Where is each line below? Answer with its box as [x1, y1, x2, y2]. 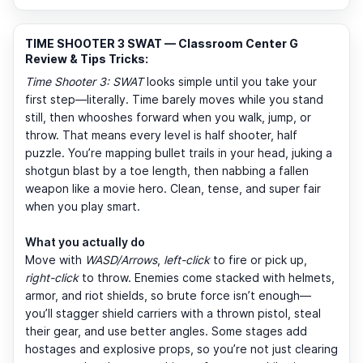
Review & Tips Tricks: [25, 51, 148, 66]
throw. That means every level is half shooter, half [25, 127, 297, 142]
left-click [164, 252, 210, 267]
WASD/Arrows [85, 252, 157, 267]
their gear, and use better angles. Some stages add [25, 323, 307, 338]
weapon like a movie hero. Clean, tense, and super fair [25, 181, 321, 195]
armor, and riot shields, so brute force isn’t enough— [25, 288, 311, 302]
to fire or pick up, [210, 252, 307, 267]
